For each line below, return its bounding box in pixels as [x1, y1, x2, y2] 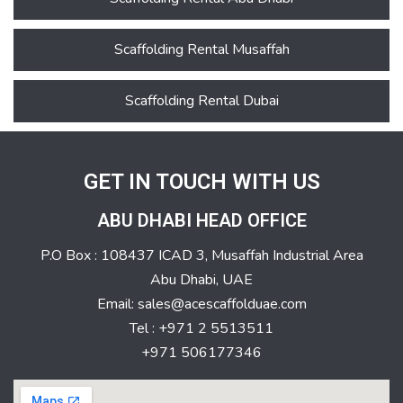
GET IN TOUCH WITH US [83, 169, 320, 195]
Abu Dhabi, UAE [150, 270, 253, 291]
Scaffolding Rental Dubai [124, 91, 279, 112]
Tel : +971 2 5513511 [130, 318, 273, 339]
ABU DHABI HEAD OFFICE [96, 210, 307, 232]
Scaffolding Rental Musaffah [113, 40, 290, 60]
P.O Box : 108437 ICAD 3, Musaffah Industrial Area [40, 246, 363, 266]
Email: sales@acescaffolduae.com [96, 294, 307, 315]
